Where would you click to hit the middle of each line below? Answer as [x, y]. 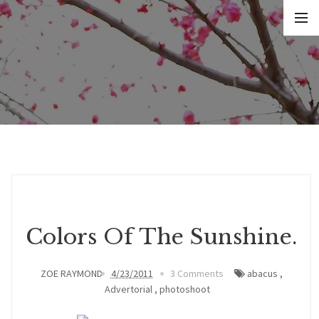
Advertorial [128, 289]
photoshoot [184, 289]
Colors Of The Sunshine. [161, 237]
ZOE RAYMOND [71, 273]
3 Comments [197, 273]
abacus [262, 273]
